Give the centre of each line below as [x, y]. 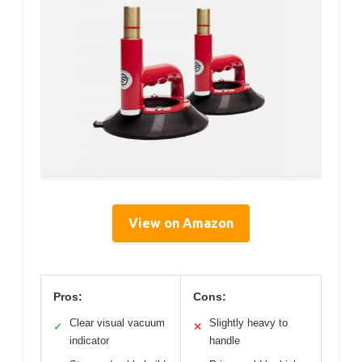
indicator [89, 341]
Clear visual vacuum [117, 323]
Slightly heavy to [248, 323]
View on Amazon [181, 223]
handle [225, 341]
